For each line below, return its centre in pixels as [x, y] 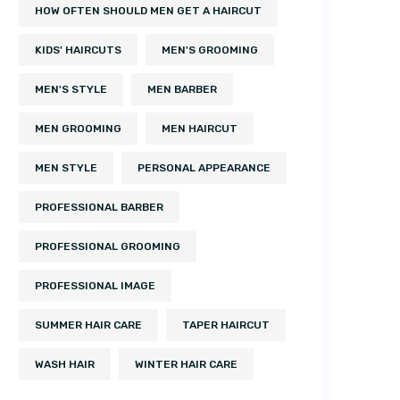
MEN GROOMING [78, 128]
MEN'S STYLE [71, 89]
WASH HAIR [65, 364]
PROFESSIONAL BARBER [99, 207]
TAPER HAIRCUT [226, 325]
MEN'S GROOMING [210, 50]
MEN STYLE [66, 167]
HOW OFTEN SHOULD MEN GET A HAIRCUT [148, 10]
